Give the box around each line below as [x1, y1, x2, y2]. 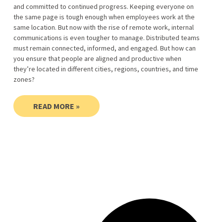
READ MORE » [33, 101, 80, 111]
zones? [13, 75, 35, 84]
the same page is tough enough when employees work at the [13, 12, 195, 22]
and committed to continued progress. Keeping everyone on [13, 2, 194, 11]
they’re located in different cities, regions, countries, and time [13, 64, 198, 74]
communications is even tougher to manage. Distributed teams [13, 33, 200, 43]
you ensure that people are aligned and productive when [13, 54, 181, 63]
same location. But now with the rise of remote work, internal [13, 23, 194, 32]
